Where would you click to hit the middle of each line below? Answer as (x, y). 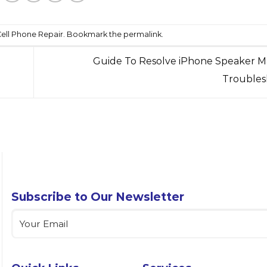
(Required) (60, 215)
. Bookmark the (93, 35)
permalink (142, 35)
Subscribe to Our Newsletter (98, 197)
